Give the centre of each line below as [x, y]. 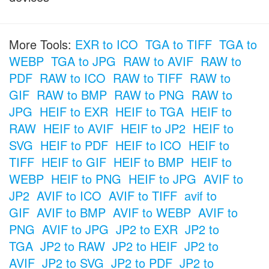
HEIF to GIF [74, 162]
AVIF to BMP [71, 212]
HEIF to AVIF [78, 128]
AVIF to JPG [75, 229]
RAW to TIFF [148, 77]
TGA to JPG [83, 61]
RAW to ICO [73, 77]
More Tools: [42, 44]
